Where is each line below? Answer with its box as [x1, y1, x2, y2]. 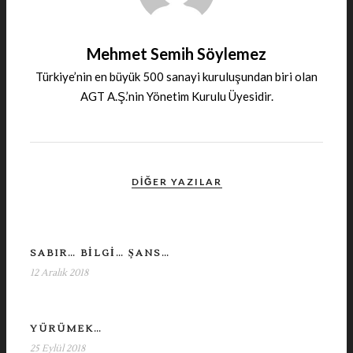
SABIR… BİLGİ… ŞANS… [30, 247, 170, 259]
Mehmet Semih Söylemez [87, 44, 266, 63]
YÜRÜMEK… [30, 323, 102, 335]
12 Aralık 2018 [30, 267, 88, 279]
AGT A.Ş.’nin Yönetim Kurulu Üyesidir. [80, 89, 273, 103]
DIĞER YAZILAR [131, 176, 222, 188]
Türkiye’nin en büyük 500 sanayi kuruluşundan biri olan [35, 69, 318, 84]
